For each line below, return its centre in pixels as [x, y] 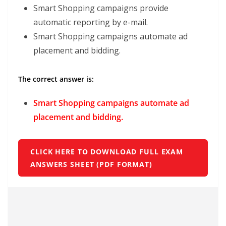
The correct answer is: [56, 79]
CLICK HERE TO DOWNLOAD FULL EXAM [107, 152]
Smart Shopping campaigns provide [101, 8]
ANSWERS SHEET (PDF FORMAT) [91, 164]
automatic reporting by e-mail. [91, 22]
